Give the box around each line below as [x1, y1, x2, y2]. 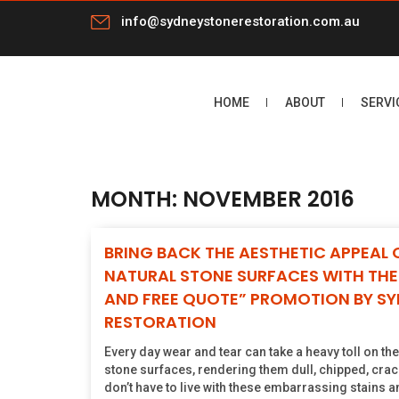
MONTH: [91, 183, 183, 214]
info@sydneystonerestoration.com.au [121, 13, 360, 29]
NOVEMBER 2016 [183, 183, 354, 214]
